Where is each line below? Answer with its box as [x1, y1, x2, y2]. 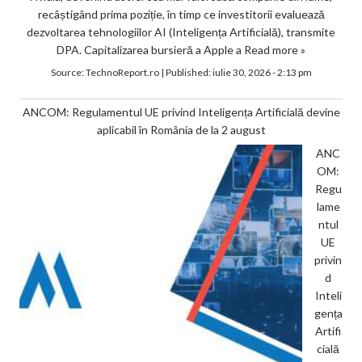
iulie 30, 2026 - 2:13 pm [212, 65, 312, 78]
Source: [50, 65, 86, 78]
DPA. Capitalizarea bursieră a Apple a [57, 42, 244, 57]
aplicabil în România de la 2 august [96, 122, 266, 137]
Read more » [244, 42, 305, 57]
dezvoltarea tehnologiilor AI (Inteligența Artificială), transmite [27, 24, 335, 39]
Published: [165, 65, 213, 78]
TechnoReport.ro [85, 65, 159, 78]
